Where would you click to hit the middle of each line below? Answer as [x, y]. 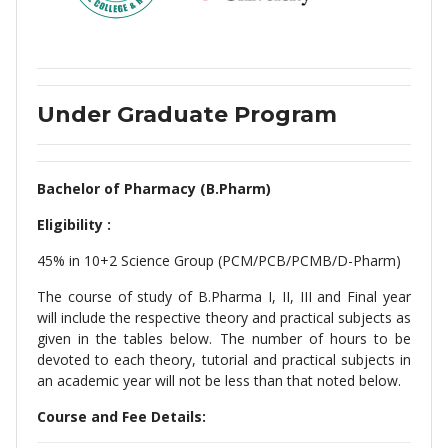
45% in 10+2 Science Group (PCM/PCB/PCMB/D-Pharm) [219, 260]
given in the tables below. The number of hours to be [224, 338]
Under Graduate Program [187, 114]
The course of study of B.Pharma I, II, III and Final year [224, 296]
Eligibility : [74, 224]
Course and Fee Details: [121, 416]
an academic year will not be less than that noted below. [219, 380]
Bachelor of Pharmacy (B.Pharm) [154, 188]
